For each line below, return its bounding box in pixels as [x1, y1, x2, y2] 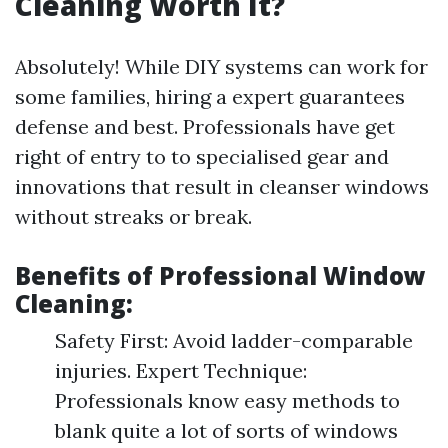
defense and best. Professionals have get [15, 114, 395, 139]
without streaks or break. [15, 204, 252, 229]
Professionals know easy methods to [55, 388, 400, 413]
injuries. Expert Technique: [55, 358, 307, 383]
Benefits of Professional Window [15, 259, 426, 292]
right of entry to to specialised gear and [15, 144, 389, 169]
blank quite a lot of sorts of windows [55, 418, 398, 443]
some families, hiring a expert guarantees [15, 84, 405, 109]
